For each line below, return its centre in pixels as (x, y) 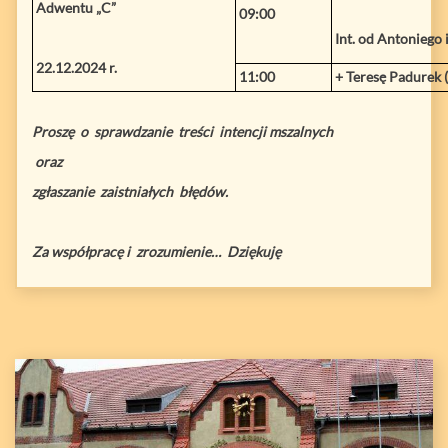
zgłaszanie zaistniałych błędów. (131, 191)
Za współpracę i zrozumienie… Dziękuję (156, 251)
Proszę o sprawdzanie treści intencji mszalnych (182, 131)
